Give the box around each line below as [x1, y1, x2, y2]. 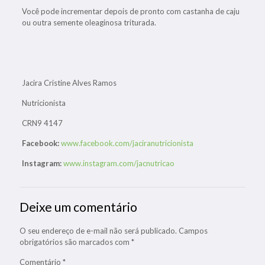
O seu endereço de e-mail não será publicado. [20, 226, 177, 235]
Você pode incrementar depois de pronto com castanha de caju [21, 7, 240, 16]
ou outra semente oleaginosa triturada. [21, 18, 156, 27]
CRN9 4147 [21, 118, 63, 128]
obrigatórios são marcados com [20, 237, 131, 247]
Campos [179, 226, 208, 235]
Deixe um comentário [20, 199, 137, 214]
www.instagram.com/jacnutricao [63, 159, 174, 168]
